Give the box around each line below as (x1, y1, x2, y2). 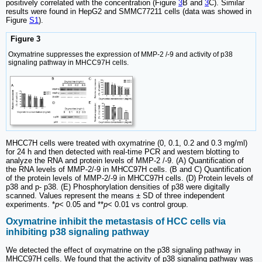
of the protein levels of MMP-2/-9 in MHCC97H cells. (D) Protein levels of (6, 174, 253, 183)
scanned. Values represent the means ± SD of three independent (6, 191, 225, 201)
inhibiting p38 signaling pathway (6, 227, 149, 237)
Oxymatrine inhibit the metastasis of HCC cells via (6, 216, 226, 227)
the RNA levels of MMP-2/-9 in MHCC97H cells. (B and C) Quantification (6, 165, 251, 174)
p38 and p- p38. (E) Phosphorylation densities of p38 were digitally (6, 182, 230, 192)
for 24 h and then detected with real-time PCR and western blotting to (6, 147, 239, 157)
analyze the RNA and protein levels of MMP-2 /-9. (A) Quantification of (6, 156, 244, 166)
